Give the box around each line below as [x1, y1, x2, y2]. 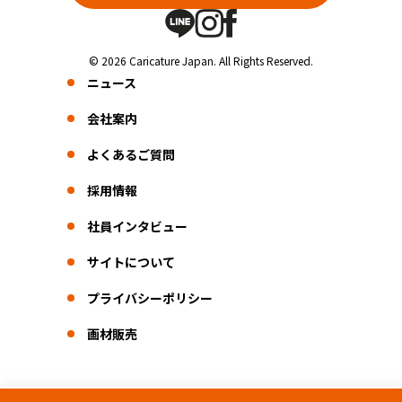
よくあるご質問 [86, 145, 175, 164]
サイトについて [86, 253, 175, 272]
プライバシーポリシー [86, 289, 213, 308]
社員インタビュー [86, 217, 188, 236]
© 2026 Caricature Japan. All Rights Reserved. [89, 53, 313, 69]
